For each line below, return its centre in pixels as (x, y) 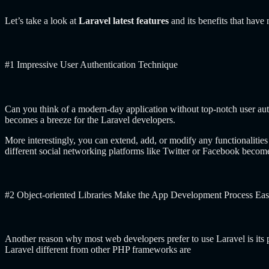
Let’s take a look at (42, 21)
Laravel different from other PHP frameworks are (98, 250)
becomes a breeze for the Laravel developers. (91, 119)
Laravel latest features (124, 21)
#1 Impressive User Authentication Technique (91, 65)
